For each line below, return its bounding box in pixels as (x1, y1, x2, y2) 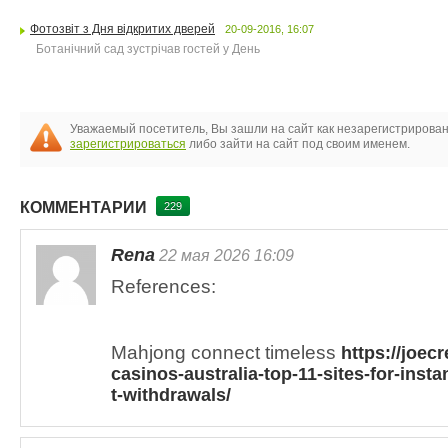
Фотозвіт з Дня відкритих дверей (30, 22, 215, 36)
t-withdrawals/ (111, 385, 231, 405)
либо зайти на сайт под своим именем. (186, 137, 410, 151)
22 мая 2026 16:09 (155, 246, 294, 264)
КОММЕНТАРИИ (20, 199, 151, 216)
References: (111, 276, 216, 297)
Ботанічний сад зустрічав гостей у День (30, 42, 260, 56)
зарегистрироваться (70, 137, 186, 151)
